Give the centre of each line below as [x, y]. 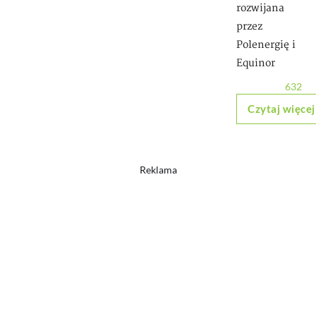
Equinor [256, 63]
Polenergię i [266, 45]
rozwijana [260, 8]
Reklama [158, 170]
